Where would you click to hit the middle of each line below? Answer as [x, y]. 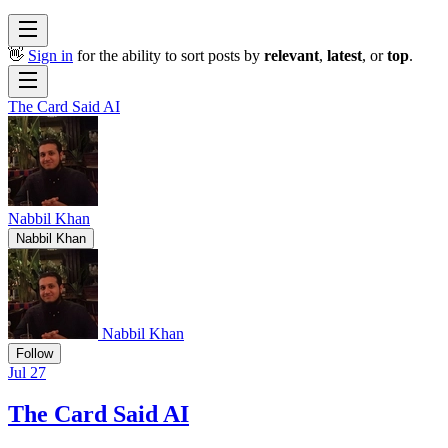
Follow [34, 353]
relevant [291, 55]
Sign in [50, 55]
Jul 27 [27, 372]
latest [344, 55]
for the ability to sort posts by [168, 55]
